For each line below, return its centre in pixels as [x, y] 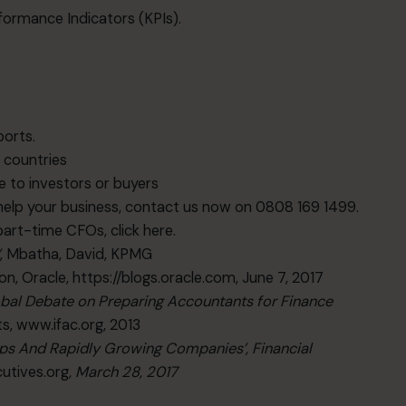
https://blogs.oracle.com [155, 277]
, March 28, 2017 [124, 372]
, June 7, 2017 [280, 277]
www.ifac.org [60, 324]
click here [142, 230]
